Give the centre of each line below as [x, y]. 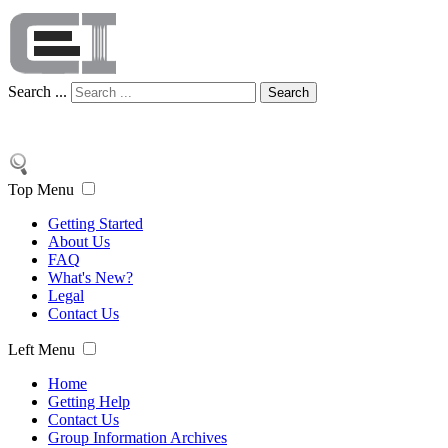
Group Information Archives [137, 437]
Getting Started [95, 223]
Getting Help [89, 401]
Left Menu [41, 349]
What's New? [90, 277]
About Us [79, 241]
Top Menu [41, 189]
